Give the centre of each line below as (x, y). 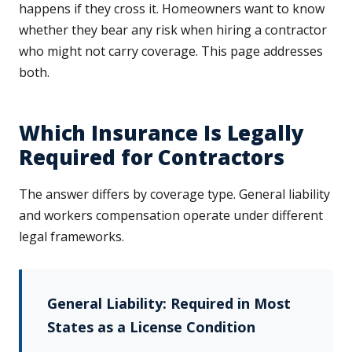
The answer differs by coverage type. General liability (174, 194)
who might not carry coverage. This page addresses (171, 51)
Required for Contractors (152, 158)
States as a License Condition (151, 327)
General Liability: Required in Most (169, 304)
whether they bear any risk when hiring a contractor (173, 30)
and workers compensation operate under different (171, 216)
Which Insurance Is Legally (161, 133)
